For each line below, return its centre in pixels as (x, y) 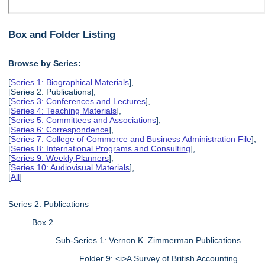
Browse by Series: (45, 63)
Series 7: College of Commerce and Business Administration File (131, 139)
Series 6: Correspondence (60, 129)
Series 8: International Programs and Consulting (101, 148)
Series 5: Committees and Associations (84, 120)
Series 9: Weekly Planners (60, 158)
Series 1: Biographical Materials (70, 82)
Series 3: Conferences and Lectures (78, 101)
